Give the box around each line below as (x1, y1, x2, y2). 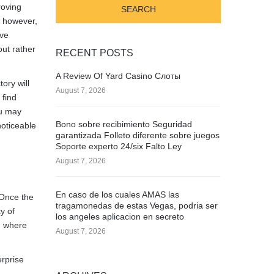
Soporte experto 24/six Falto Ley (56, 141, 182, 151)
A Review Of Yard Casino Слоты (56, 71, 180, 81)
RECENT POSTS (56, 48, 133, 58)
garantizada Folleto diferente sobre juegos (56, 130, 220, 140)
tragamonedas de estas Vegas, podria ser (56, 201, 218, 210)
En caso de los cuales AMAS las (56, 190, 179, 199)
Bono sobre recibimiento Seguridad (56, 119, 192, 129)
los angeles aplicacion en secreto (56, 212, 184, 221)
